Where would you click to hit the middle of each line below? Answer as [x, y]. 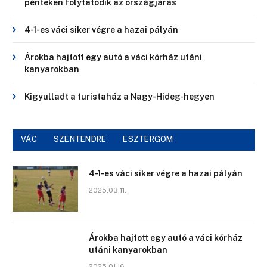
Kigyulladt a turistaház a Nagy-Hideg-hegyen [119, 97]
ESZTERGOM [148, 139]
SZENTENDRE [80, 139]
